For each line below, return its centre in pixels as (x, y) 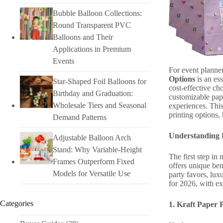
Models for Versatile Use (91, 173)
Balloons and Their (83, 37)
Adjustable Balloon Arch (92, 137)
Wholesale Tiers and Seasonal (99, 105)
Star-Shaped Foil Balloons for (99, 81)
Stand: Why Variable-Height (97, 149)
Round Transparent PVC (92, 25)
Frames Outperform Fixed (93, 161)
